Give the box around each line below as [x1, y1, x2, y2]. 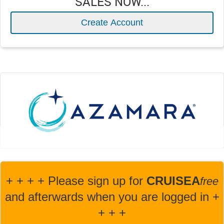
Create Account [81, 17, 143, 27]
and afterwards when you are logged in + [4, 190, 219, 203]
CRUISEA [146, 174, 200, 187]
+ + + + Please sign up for [5, 174, 146, 187]
